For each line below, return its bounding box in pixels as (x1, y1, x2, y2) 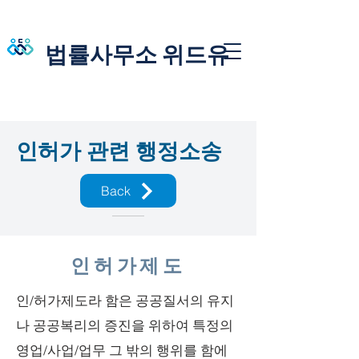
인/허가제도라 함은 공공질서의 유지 (16, 292, 234, 308)
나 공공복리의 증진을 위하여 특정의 (16, 317, 233, 333)
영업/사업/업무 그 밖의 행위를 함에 (16, 342, 228, 357)
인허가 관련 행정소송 (16, 139, 222, 163)
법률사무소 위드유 (45, 40, 229, 67)
